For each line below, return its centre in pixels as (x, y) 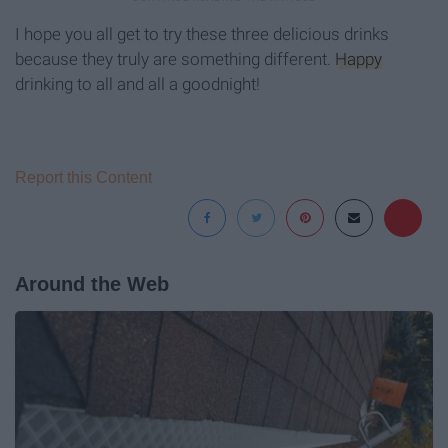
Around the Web (92, 284)
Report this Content (83, 178)
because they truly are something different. (175, 59)
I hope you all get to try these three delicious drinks (202, 34)
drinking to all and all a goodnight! (137, 84)
